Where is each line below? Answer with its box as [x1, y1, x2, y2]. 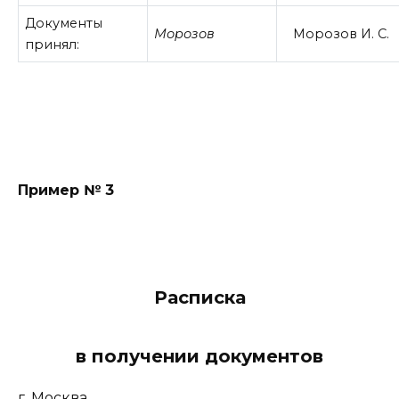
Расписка [153, 286, 246, 308]
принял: [25, 36, 80, 53]
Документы [25, 14, 103, 31]
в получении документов [76, 345, 323, 367]
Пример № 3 [18, 181, 114, 199]
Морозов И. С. [293, 25, 389, 42]
